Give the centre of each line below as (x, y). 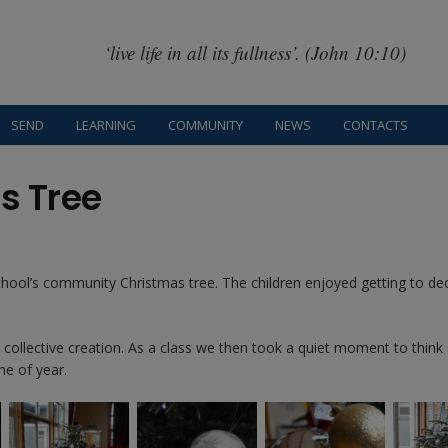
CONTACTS (376, 125)
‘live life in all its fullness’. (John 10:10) (254, 52)
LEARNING (106, 125)
